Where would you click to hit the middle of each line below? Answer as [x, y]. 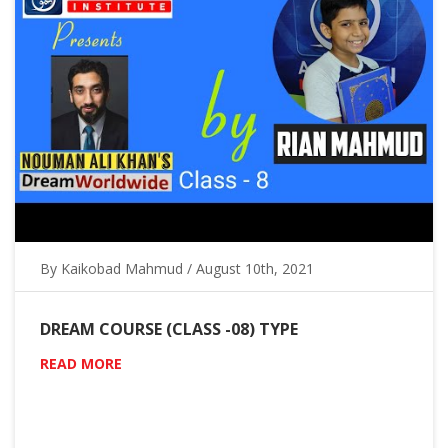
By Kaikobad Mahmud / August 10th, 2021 [177, 269]
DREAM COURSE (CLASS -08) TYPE [169, 329]
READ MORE [81, 364]
